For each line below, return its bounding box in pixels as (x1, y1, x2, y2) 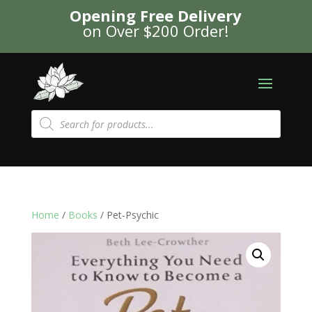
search (30, 117, 61, 131)
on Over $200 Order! (83, 20, 229, 41)
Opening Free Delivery (70, 5, 242, 26)
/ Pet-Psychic (97, 208, 159, 222)
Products (30, 107, 71, 121)
